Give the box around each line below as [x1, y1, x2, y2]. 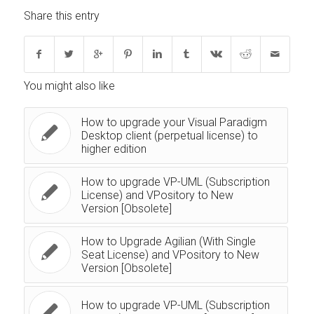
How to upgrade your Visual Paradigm [81, 116, 267, 130]
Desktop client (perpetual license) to [81, 129, 258, 143]
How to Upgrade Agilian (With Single [81, 235, 256, 249]
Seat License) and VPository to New [81, 248, 259, 262]
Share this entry [23, 9, 100, 23]
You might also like [23, 79, 115, 93]
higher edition [81, 142, 146, 156]
